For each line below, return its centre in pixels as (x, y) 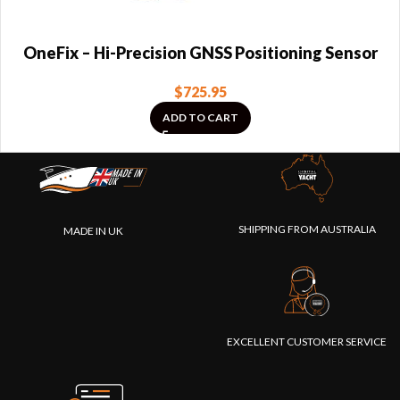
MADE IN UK (93, 231)
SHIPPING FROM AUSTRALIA (307, 229)
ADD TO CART (200, 117)
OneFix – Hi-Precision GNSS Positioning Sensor (200, 53)
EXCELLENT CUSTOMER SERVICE (307, 342)
